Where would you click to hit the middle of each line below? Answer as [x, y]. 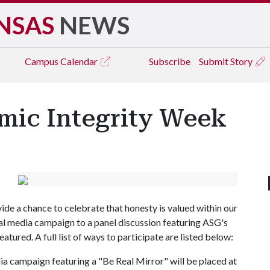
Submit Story [227, 61]
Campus [42, 61]
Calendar [80, 61]
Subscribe [170, 61]
